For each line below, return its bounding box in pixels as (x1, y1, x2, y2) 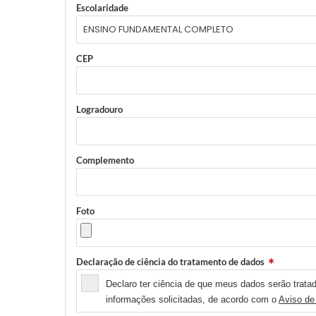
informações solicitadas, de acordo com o (106, 294, 279, 305)
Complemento (76, 154, 134, 166)
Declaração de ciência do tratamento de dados (76, 256, 265, 268)
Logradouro (76, 104, 123, 116)
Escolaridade (76, 2, 128, 14)
